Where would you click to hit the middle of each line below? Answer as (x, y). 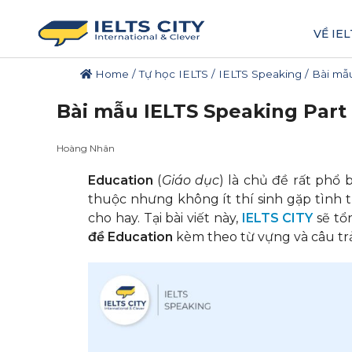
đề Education (130, 237)
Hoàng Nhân (86, 148)
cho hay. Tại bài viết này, (165, 218)
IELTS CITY (277, 218)
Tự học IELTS (174, 74)
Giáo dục (190, 180)
